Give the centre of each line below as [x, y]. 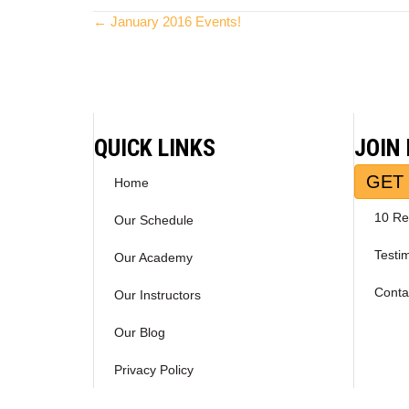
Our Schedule [154, 220]
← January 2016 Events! [167, 22]
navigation [154, 72]
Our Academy [153, 258]
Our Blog [140, 333]
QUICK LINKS [155, 148]
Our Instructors [157, 295]
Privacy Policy [154, 370]
